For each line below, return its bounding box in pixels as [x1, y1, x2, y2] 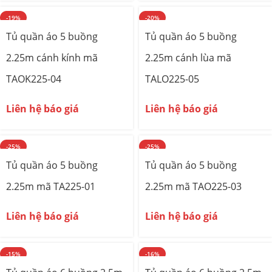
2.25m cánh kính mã [6, 51, 98, 64]
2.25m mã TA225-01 [6, 180, 95, 193]
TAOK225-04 [6, 72, 61, 86]
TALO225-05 [145, 72, 199, 86]
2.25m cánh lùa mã [145, 51, 231, 64]
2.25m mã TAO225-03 [145, 180, 242, 193]
